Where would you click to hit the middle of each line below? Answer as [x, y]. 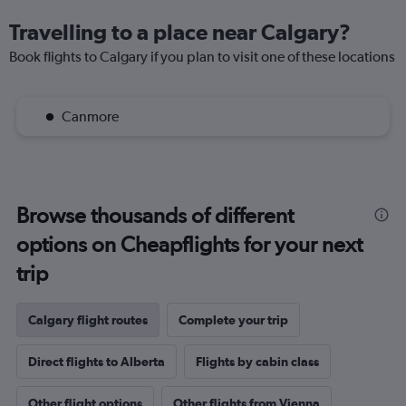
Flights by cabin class [257, 362]
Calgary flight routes [88, 320]
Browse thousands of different [155, 215]
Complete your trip [233, 320]
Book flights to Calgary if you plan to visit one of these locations [202, 57]
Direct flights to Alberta [97, 362]
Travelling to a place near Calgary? [180, 32]
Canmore [90, 116]
